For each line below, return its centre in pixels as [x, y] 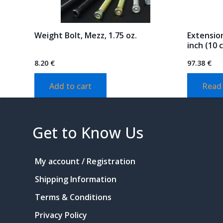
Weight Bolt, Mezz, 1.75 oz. [86, 35]
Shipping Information [76, 179]
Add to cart [71, 86]
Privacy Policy [61, 215]
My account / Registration [85, 162]
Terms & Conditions [73, 197]
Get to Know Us [88, 133]
